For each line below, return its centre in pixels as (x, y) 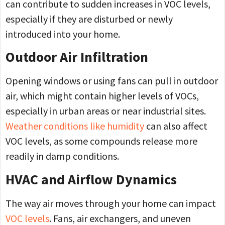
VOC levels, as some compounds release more (101, 141)
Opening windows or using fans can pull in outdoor (112, 81)
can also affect (176, 126)
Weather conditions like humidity (75, 126)
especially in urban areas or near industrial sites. (106, 111)
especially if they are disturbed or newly (89, 19)
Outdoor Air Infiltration (77, 57)
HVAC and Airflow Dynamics (91, 179)
